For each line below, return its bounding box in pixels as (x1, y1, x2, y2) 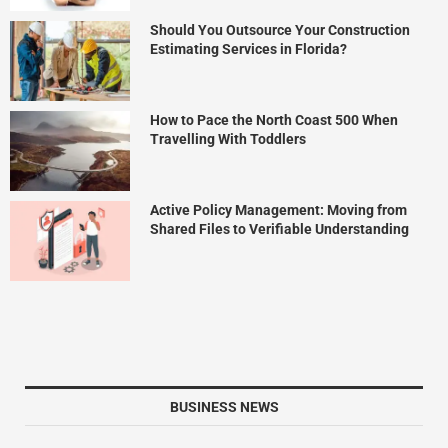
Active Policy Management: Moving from (150, 201, 407, 218)
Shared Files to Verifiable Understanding (150, 220, 409, 237)
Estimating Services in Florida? (150, 40, 347, 57)
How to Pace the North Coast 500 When (150, 111, 398, 128)
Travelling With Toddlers (150, 130, 306, 147)
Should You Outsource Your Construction (150, 21, 410, 38)
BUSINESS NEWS (169, 398, 279, 415)
